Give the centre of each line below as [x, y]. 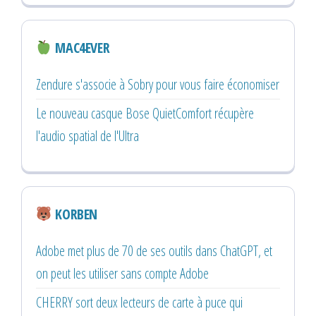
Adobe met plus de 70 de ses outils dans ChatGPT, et [154, 250]
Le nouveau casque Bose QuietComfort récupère [145, 113]
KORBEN [74, 214]
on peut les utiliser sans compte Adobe [122, 273]
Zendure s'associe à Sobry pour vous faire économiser [158, 84]
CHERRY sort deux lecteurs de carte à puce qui [139, 302]
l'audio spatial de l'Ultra [87, 135]
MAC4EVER [81, 47]
